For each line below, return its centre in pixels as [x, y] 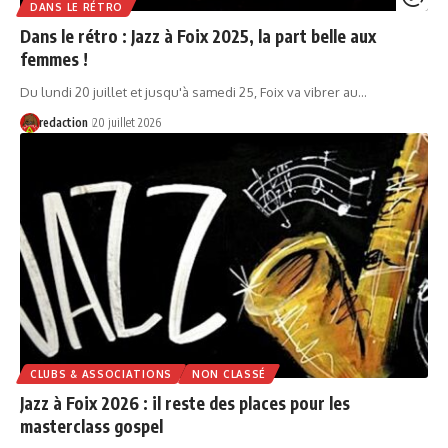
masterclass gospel [91, 425]
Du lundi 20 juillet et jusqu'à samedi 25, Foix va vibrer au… [193, 91]
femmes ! [54, 58]
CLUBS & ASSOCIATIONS [101, 373]
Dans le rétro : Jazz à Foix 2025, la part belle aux [198, 35]
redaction [63, 122]
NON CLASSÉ [229, 373]
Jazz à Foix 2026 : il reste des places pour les [185, 402]
